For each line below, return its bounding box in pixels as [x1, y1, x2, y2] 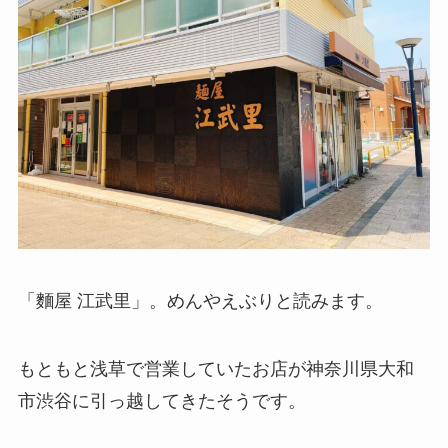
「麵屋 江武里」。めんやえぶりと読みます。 [17, 290, 383, 311]
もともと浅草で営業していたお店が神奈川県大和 [17, 358, 414, 379]
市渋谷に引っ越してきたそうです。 [17, 390, 306, 411]
